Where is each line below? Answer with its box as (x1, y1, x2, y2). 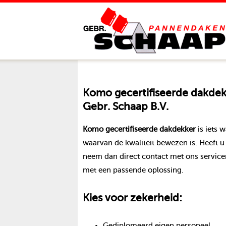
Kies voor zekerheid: (82, 191, 182, 204)
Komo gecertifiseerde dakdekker (82, 125, 196, 133)
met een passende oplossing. (82, 165, 184, 174)
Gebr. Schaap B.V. (82, 100, 168, 113)
